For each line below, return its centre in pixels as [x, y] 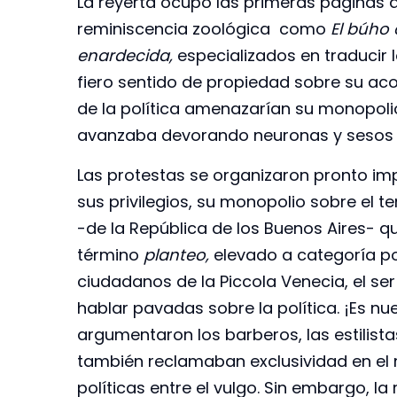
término [110, 254]
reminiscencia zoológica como [204, 29]
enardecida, [125, 56]
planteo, [179, 254]
